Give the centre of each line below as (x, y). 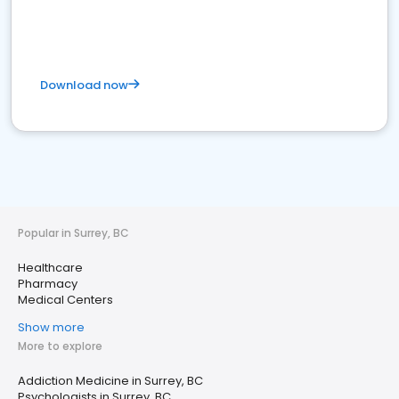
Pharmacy (48, 284)
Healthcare (50, 268)
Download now (84, 85)
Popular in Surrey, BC (73, 233)
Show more (51, 327)
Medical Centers (65, 300)
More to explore (60, 346)
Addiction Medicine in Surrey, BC (110, 381)
